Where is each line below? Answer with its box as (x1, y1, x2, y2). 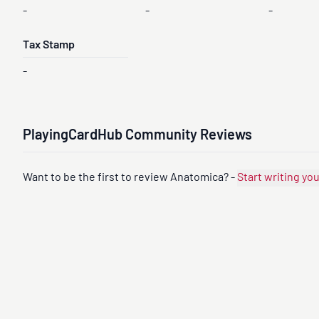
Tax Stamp (23, 40, 75, 51)
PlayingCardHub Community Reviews (23, 129, 252, 143)
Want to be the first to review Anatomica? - (23, 172, 237, 184)
